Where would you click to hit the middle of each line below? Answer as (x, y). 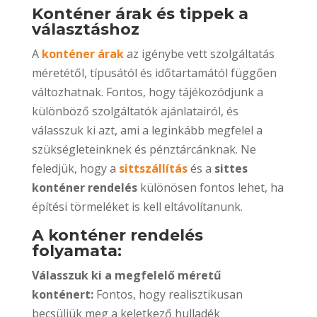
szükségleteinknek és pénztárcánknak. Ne (144, 149)
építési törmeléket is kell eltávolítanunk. (137, 206)
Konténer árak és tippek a (140, 13)
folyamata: (76, 250)
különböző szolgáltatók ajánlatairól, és (135, 111)
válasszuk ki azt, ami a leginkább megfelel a (147, 130)
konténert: (62, 294)
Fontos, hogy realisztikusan (168, 294)
